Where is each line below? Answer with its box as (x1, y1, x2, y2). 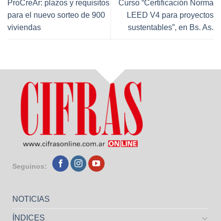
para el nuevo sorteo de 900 (7, 11, 105, 20)
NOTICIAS (12, 195, 50, 204)
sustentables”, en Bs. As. (128, 23, 214, 32)
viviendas (7, 23, 41, 32)
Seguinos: (12, 162, 47, 170)
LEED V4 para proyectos (127, 11, 214, 20)
